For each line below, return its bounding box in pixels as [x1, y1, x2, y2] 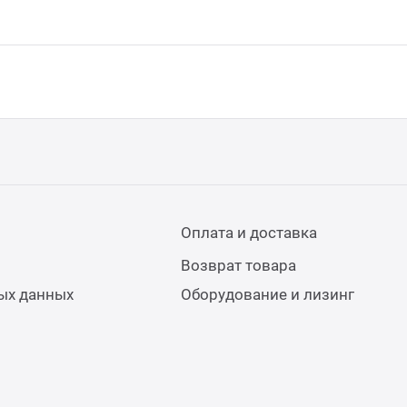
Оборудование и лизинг [181, 285, 355, 304]
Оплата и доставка [181, 223, 318, 243]
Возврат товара [181, 256, 297, 275]
